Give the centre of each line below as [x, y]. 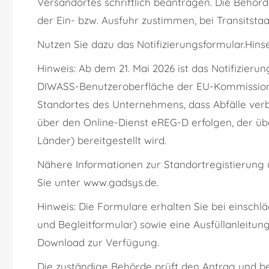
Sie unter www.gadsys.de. [98, 183]
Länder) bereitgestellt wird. [102, 141]
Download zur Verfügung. [98, 243]
